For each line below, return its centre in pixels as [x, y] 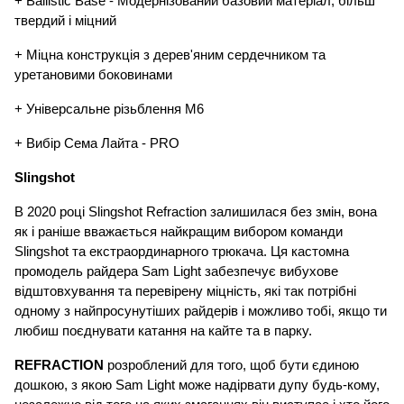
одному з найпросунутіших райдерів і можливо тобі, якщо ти [201, 312]
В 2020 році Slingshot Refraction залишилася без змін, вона [196, 212]
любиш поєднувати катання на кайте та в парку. [165, 331]
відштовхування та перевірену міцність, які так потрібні [185, 292]
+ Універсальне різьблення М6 [109, 110]
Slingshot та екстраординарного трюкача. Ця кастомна [182, 252]
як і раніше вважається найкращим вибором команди [179, 232]
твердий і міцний [65, 21]
